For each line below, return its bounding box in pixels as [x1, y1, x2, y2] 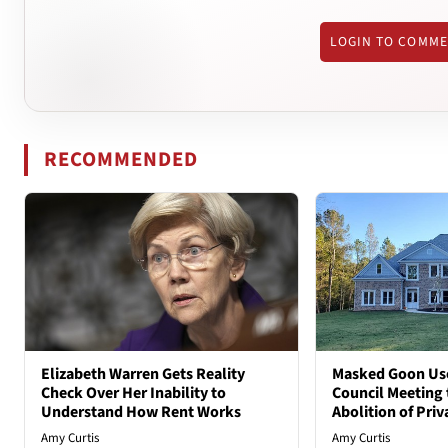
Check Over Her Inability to [41, 382, 226, 405]
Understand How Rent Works [41, 401, 241, 424]
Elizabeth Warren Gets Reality [41, 363, 245, 386]
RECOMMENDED [44, 144, 199, 174]
